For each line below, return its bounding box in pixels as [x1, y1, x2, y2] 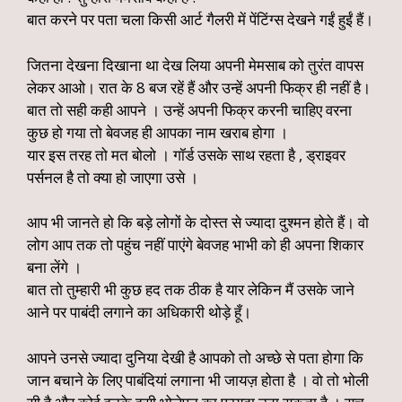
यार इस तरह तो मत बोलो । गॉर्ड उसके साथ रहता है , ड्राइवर [27, 144, 345, 165]
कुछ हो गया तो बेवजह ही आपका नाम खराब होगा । [27, 121, 288, 143]
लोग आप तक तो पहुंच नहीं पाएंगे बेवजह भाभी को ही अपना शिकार [27, 234, 363, 255]
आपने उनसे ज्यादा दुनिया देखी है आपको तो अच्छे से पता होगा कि [27, 346, 363, 368]
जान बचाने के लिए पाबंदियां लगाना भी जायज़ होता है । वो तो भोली [27, 369, 369, 390]
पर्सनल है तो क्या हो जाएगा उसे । [27, 166, 198, 188]
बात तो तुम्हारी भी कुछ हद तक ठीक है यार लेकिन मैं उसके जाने [27, 279, 354, 300]
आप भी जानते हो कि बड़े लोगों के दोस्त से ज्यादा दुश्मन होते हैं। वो [27, 212, 369, 232]
